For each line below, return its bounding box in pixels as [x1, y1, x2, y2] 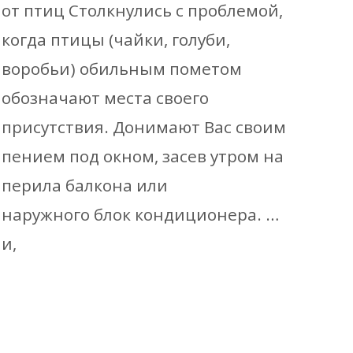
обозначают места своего [2, 87, 209, 109]
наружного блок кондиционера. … [2, 203, 279, 225]
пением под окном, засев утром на [2, 145, 284, 167]
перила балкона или [2, 174, 168, 196]
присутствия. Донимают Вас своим [2, 116, 286, 138]
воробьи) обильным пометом [2, 58, 242, 80]
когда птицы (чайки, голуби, [2, 28, 230, 50]
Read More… [2, 271, 104, 293]
